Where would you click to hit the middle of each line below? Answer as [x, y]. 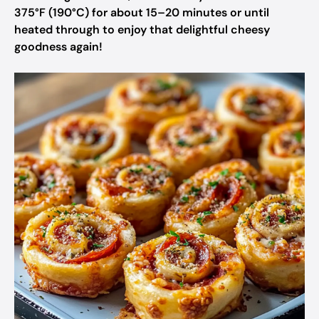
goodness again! [58, 47]
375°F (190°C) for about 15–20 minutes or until [142, 12]
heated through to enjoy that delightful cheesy [142, 30]
